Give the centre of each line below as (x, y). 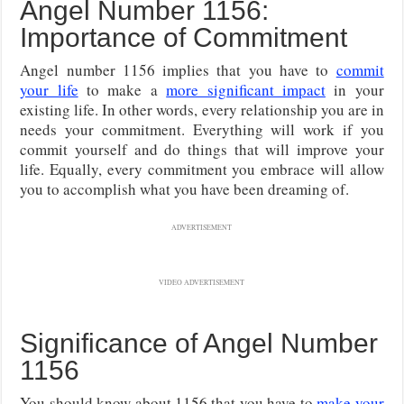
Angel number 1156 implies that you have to (178, 69)
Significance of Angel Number (199, 343)
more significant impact (246, 89)
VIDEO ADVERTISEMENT (202, 282)
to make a (122, 89)
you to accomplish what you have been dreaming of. (185, 188)
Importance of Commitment (184, 37)
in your (354, 89)
